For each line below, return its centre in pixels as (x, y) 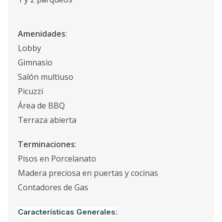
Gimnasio (35, 62)
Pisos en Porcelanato (57, 159)
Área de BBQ (41, 106)
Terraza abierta (47, 120)
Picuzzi (30, 91)
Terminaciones (46, 144)
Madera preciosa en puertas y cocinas (88, 173)
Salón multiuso (46, 77)
